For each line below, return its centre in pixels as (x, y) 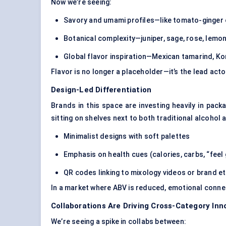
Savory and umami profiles (109, 20)
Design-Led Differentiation (101, 90)
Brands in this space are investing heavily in (129, 106)
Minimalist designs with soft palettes (127, 136)
